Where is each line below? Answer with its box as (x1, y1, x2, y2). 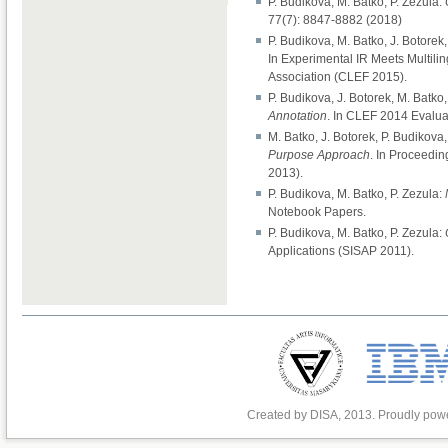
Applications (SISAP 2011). (268, 243, 414, 258)
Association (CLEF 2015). (268, 69, 407, 84)
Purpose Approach (268, 147, 370, 162)
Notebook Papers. (268, 204, 366, 219)
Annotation (268, 108, 327, 123)
